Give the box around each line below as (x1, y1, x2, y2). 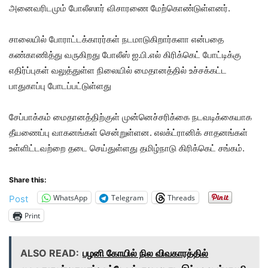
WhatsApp (53, 192, 87, 203)
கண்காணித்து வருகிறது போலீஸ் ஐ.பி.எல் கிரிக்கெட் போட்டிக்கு (9, 49, 241, 60)
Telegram (111, 192, 144, 203)
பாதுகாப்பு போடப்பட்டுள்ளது (9, 80, 111, 92)
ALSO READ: (20, 247, 79, 259)
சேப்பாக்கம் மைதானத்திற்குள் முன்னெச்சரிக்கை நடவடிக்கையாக (9, 111, 252, 123)
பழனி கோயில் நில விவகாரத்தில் (83, 247, 208, 259)
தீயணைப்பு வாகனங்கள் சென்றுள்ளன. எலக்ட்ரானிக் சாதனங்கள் (9, 127, 248, 138)
